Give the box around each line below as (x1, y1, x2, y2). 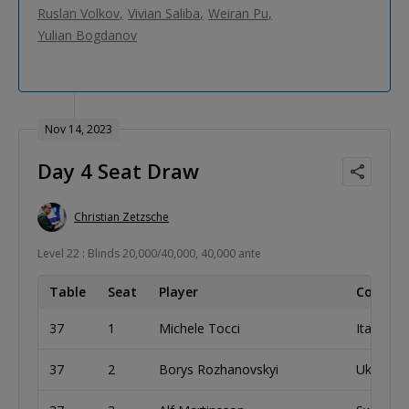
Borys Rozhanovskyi (159, 360, 278, 378)
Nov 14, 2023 (45, 121, 112, 137)
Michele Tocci (159, 319, 240, 337)
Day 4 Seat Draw (37, 156, 199, 184)
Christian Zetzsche (74, 209, 169, 225)
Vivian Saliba (128, 4, 200, 22)
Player (159, 282, 198, 300)
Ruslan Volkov (37, 4, 120, 22)
